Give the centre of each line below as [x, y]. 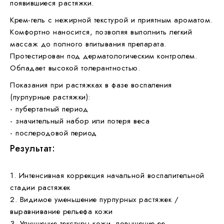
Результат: [32, 148]
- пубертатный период [49, 109]
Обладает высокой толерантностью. [75, 68]
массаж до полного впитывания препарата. [88, 44]
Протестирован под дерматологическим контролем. [103, 56]
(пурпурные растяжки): [50, 97]
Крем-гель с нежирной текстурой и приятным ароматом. [111, 20]
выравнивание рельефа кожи [61, 211]
